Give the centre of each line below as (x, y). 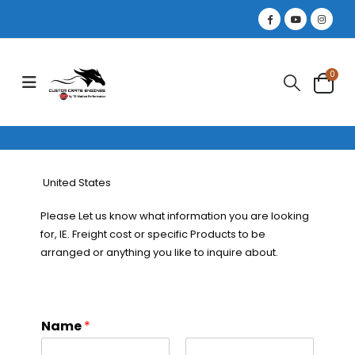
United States (75, 183)
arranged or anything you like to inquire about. (159, 252)
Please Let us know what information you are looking (174, 216)
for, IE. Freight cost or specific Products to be (153, 234)
